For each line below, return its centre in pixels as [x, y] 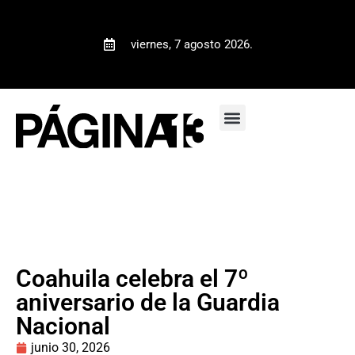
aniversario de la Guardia [148, 302]
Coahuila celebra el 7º [132, 278]
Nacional [63, 326]
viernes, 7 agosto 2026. [191, 44]
